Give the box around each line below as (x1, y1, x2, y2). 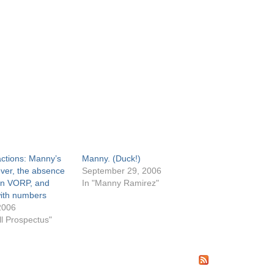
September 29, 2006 (82, 166, 162, 176)
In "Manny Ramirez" (82, 178, 160, 188)
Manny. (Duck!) (82, 154, 141, 163)
